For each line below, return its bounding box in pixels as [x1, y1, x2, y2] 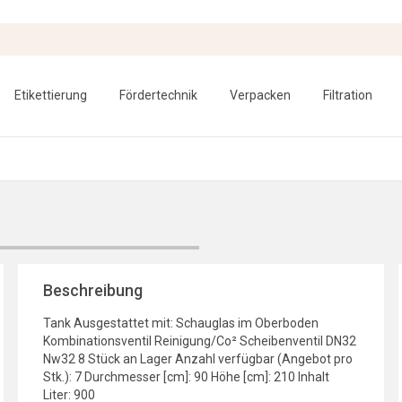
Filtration [323, 88, 372, 102]
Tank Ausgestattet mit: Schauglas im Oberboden [43, 316, 319, 330]
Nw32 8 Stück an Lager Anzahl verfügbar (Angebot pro [43, 352, 353, 366]
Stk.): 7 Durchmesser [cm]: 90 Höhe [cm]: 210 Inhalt [43, 370, 329, 384]
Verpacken [230, 88, 291, 102]
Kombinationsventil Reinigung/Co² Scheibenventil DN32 [43, 334, 356, 348]
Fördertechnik [119, 88, 197, 102]
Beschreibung [43, 281, 143, 300]
